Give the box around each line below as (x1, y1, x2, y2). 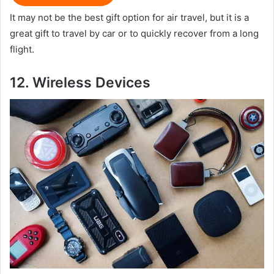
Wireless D (32, 73, 106, 91)
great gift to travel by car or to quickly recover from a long (10, 27, 259, 39)
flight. (10, 43, 34, 55)
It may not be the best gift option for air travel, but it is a (10, 11, 249, 23)
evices (106, 73, 150, 91)
